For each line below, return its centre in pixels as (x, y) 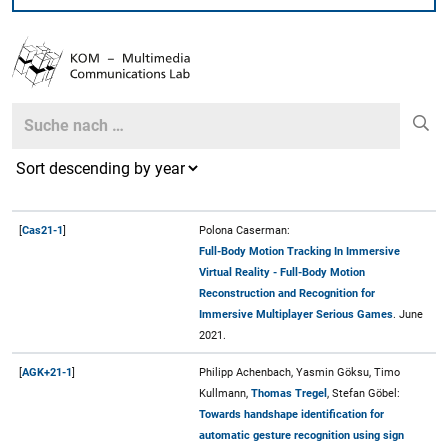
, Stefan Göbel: (363, 393)
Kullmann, (225, 393)
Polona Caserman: (244, 230)
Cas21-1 (42, 230)
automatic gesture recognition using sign (301, 435)
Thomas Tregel (289, 393)
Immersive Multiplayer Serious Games (296, 314)
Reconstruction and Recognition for (287, 293)
